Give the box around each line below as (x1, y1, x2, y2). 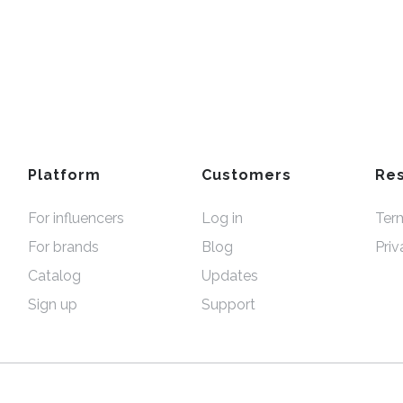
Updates (201, 267, 258, 284)
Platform (28, 166, 102, 184)
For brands (28, 238, 100, 255)
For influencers (28, 210, 125, 227)
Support (201, 296, 255, 313)
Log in (201, 210, 243, 227)
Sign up (28, 296, 78, 313)
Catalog (28, 267, 82, 284)
